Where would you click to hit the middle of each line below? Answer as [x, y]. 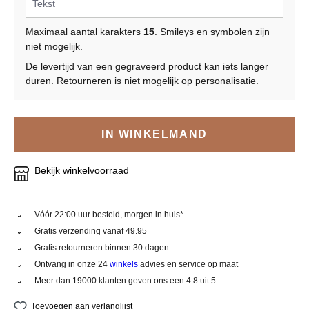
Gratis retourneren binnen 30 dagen [102, 248]
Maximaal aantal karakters [84, 32]
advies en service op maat [188, 265]
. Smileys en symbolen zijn [212, 32]
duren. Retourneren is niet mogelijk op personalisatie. [142, 81]
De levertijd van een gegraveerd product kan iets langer [147, 67]
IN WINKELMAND [154, 134]
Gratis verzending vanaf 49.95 [91, 231]
